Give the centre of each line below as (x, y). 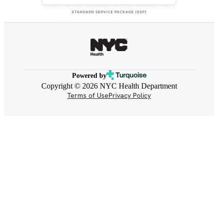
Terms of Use (88, 95)
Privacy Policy (130, 95)
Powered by (89, 76)
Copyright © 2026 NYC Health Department (109, 86)
